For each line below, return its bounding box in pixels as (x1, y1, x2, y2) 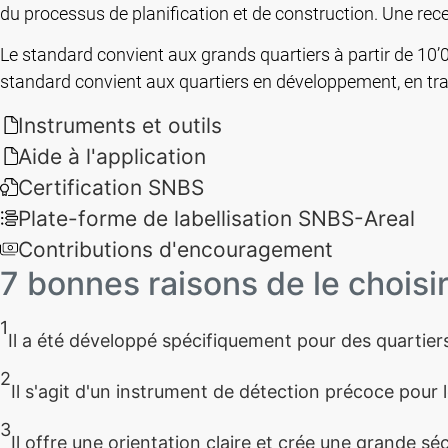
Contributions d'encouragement (18, 236, 333, 262)
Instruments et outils (18, 112, 222, 138)
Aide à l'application (18, 143, 206, 169)
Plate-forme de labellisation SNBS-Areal (18, 205, 415, 231)
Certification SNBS (18, 174, 204, 200)
